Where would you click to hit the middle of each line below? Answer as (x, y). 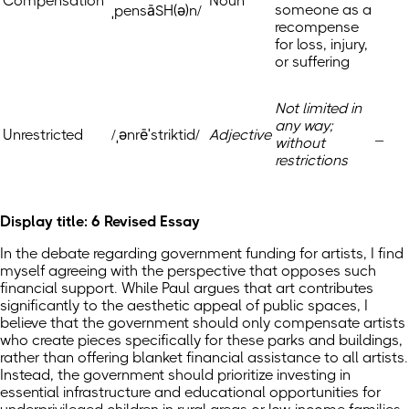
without (300, 143)
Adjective (240, 135)
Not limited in (318, 109)
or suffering (312, 62)
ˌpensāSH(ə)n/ (157, 11)
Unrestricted (43, 135)
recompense (317, 27)
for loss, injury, (321, 45)
